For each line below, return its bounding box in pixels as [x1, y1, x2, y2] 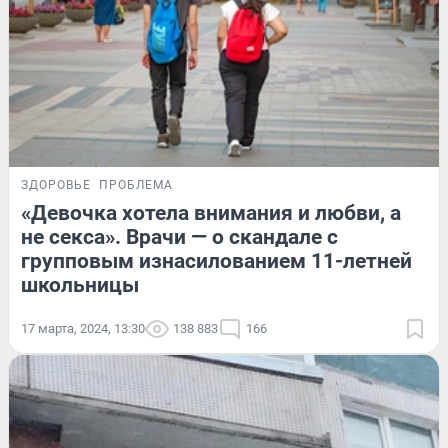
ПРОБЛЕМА [99, 177, 173, 192]
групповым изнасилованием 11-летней [21, 248, 412, 273]
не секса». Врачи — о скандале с [21, 224, 338, 249]
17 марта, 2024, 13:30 [21, 320, 145, 336]
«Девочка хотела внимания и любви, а [21, 200, 401, 225]
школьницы [21, 272, 139, 297]
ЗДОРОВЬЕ [21, 177, 91, 192]
